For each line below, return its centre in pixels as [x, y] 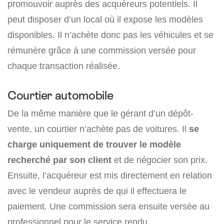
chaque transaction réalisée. [64, 66]
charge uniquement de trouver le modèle [94, 144]
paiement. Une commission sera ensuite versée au [108, 206]
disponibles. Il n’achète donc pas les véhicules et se [110, 35]
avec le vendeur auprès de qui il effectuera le [97, 191]
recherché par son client [59, 160]
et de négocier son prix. [159, 160]
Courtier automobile [60, 95]
